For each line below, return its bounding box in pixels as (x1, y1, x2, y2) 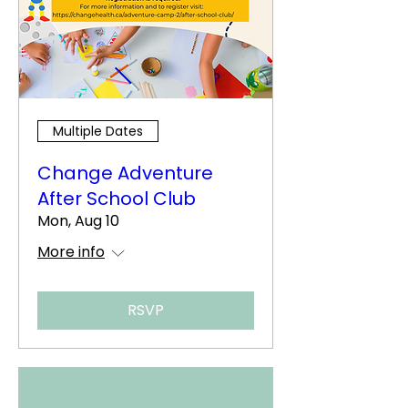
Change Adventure (37, 160, 213, 186)
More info (37, 241, 105, 262)
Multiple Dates (53, 121, 143, 140)
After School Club (37, 186, 196, 211)
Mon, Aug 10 (37, 210, 119, 231)
